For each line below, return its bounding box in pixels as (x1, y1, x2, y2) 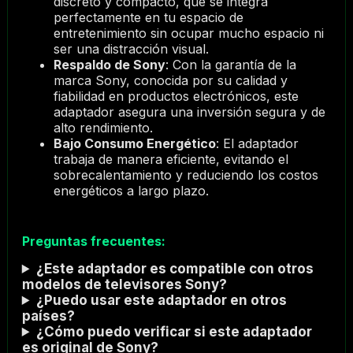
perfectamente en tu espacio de (53, 9, 243, 26)
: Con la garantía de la (165, 57, 296, 73)
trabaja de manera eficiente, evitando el (53, 151, 288, 168)
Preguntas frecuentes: (21, 233, 165, 250)
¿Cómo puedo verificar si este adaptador (35, 323, 312, 340)
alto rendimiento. (53, 120, 153, 136)
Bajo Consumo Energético (53, 136, 216, 152)
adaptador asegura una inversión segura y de (53, 104, 325, 121)
